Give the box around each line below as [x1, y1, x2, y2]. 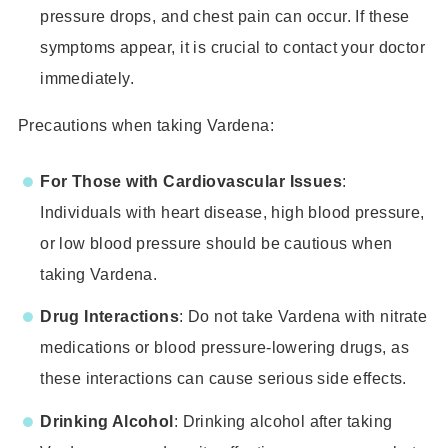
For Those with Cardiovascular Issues [40, 171, 342, 190]
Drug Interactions [40, 307, 180, 326]
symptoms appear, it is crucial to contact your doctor [40, 38, 425, 57]
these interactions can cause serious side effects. [40, 369, 407, 388]
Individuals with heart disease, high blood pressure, [40, 202, 425, 221]
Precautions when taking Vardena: [17, 115, 275, 134]
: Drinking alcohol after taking [173, 411, 393, 430]
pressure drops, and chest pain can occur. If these [40, 7, 410, 26]
